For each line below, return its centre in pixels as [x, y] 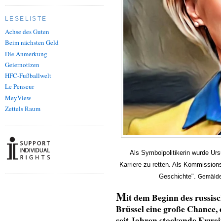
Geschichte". [178, 176]
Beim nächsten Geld [32, 43]
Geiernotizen [22, 64]
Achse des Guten [27, 32]
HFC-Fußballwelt [28, 75]
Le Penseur [19, 87]
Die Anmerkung [26, 54]
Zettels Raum [23, 108]
